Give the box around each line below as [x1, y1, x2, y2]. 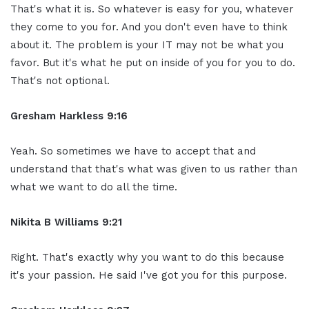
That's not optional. [10, 74, 110, 87]
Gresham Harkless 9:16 [10, 109, 128, 122]
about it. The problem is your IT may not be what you [10, 38, 283, 51]
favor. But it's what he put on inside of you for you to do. [10, 56, 295, 69]
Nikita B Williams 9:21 [10, 215, 122, 228]
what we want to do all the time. [10, 180, 177, 193]
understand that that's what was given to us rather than [10, 162, 297, 175]
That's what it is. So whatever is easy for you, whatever [10, 2, 294, 15]
